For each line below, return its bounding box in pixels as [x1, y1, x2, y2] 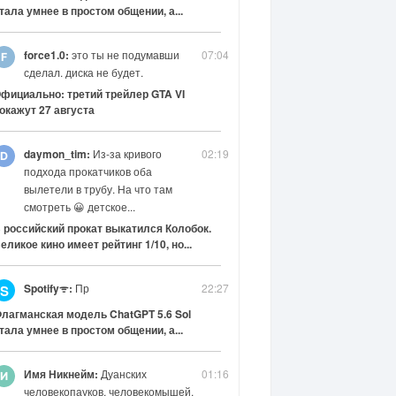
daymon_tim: [23, 146, 90, 163]
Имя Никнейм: [23, 366, 98, 383]
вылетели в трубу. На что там [23, 181, 172, 197]
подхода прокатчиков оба [23, 164, 152, 179]
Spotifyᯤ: [23, 280, 72, 297]
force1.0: [23, 47, 69, 64]
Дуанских [97, 366, 147, 382]
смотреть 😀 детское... [23, 199, 135, 215]
